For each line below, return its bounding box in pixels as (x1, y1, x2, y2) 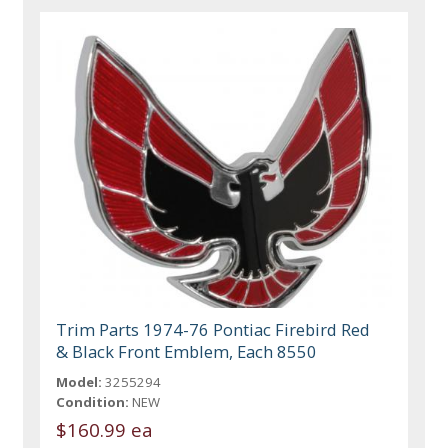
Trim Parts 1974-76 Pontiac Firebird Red (56, 317, 371, 341)
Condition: (56, 392, 130, 411)
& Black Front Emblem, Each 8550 (56, 339, 318, 363)
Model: (56, 372, 103, 391)
